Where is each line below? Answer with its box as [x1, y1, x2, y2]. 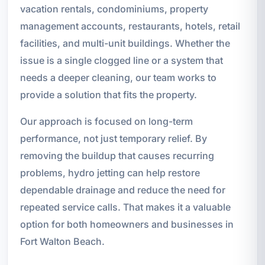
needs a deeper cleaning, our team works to [20, 71, 216, 83]
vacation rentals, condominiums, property [20, 2, 208, 15]
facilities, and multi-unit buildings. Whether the [20, 37, 230, 49]
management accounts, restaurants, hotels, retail [20, 20, 240, 32]
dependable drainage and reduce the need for [20, 183, 225, 196]
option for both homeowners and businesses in [20, 218, 234, 230]
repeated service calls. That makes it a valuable [20, 201, 231, 213]
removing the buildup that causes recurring [20, 149, 214, 161]
